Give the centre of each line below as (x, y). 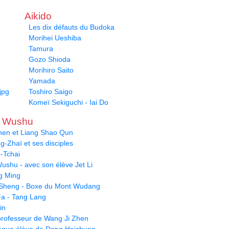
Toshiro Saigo (51, 92)
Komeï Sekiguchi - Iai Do (68, 102)
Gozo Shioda (50, 60)
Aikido (38, 16)
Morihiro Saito (51, 70)
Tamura (41, 49)
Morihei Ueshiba (55, 38)
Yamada (42, 81)
